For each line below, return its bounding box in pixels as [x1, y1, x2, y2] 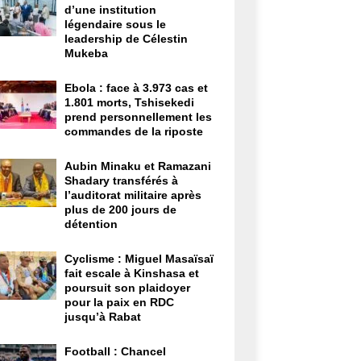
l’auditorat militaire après [64, 188, 201, 201]
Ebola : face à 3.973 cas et [64, 81, 208, 94]
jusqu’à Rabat [64, 309, 141, 323]
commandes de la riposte [64, 124, 203, 138]
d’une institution [64, 2, 156, 16]
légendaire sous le [64, 17, 166, 31]
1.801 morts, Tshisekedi [64, 95, 194, 109]
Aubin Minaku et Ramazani [64, 159, 211, 172]
